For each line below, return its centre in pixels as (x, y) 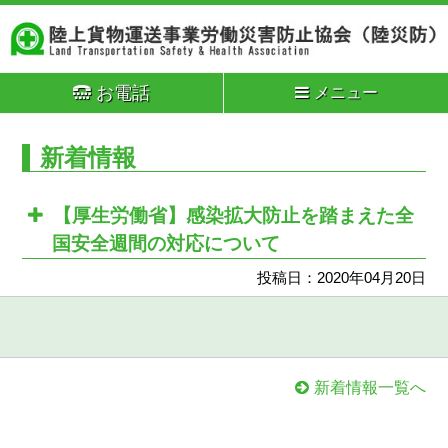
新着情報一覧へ (369, 388)
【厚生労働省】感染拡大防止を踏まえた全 (234, 216)
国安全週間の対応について (166, 244)
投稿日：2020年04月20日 (341, 278)
